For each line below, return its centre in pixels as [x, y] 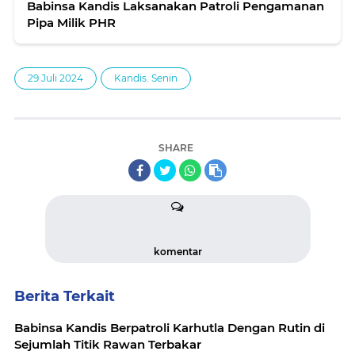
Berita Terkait [65, 297]
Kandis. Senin [146, 78]
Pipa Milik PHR [71, 23]
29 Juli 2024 [55, 78]
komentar [177, 252]
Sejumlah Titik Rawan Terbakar [108, 345]
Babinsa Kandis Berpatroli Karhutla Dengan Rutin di [170, 328]
